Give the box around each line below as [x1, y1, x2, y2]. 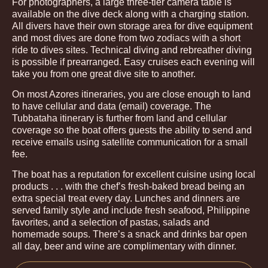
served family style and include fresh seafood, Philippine [12, 205, 250, 216]
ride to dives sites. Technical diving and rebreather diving [12, 44, 252, 55]
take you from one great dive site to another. [12, 68, 196, 79]
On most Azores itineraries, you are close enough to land [12, 89, 251, 99]
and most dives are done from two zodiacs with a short [12, 32, 240, 43]
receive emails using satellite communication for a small [12, 136, 248, 147]
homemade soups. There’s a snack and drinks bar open [12, 229, 247, 240]
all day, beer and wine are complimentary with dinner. [12, 241, 236, 252]
